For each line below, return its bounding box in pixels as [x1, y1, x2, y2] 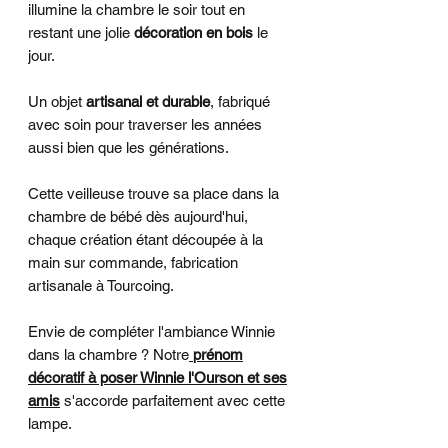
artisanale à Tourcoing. [28, 276, 174, 294]
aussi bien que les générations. [28, 138, 229, 156]
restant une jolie [28, 23, 134, 41]
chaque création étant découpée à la [28, 230, 263, 248]
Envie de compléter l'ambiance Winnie [28, 322, 275, 340]
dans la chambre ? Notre [28, 345, 189, 363]
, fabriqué [210, 92, 270, 110]
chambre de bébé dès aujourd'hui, [28, 207, 248, 225]
